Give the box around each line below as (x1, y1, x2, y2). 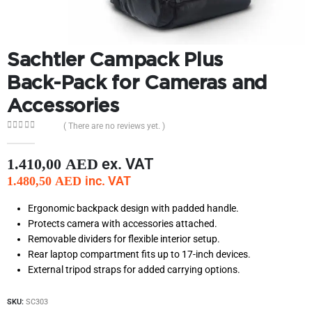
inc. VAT (85, 173, 131, 189)
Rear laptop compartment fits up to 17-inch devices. (27, 248, 251, 260)
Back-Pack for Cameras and (7, 70, 268, 94)
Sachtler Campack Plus (7, 47, 224, 71)
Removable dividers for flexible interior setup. (27, 233, 220, 244)
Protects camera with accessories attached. (27, 217, 217, 229)
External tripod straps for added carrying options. (27, 263, 240, 275)
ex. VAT (102, 155, 154, 173)
